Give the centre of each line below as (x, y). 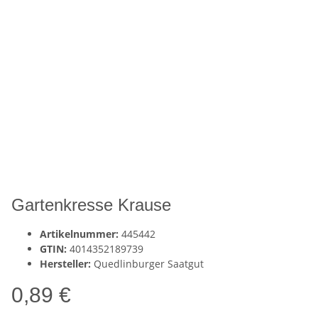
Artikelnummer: (81, 234)
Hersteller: (65, 264)
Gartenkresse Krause (91, 205)
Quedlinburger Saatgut (149, 264)
